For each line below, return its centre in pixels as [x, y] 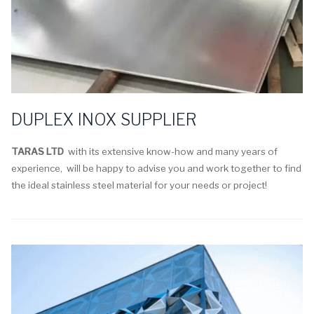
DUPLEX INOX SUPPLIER [104, 120]
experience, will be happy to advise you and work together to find [156, 168]
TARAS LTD [37, 151]
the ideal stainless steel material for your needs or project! [139, 185]
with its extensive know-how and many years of [171, 151]
